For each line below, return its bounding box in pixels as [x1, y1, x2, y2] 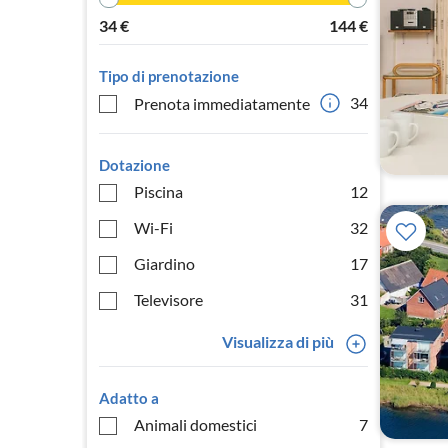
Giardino [134, 254, 195, 273]
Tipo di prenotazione [99, 67, 239, 85]
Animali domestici [134, 415, 257, 434]
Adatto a [99, 389, 159, 407]
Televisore [134, 290, 203, 309]
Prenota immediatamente [134, 93, 310, 113]
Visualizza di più [221, 332, 334, 351]
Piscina [134, 182, 183, 201]
